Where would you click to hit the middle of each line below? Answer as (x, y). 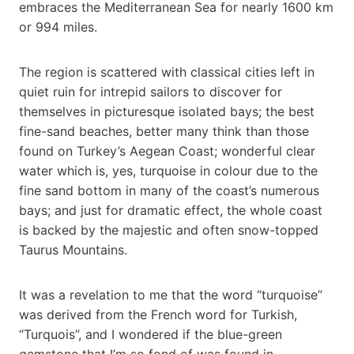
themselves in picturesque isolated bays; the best (167, 111)
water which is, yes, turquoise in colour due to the (168, 170)
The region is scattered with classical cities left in (167, 72)
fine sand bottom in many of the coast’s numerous (169, 190)
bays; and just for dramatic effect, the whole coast (171, 210)
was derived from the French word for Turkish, (160, 314)
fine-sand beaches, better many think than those (164, 131)
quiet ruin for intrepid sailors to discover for (151, 91)
